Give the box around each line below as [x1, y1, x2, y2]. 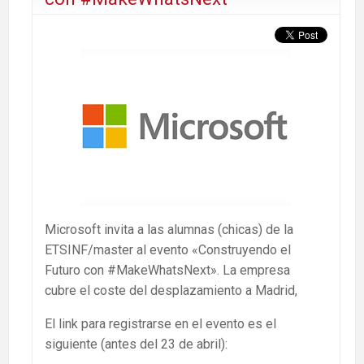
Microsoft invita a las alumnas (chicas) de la [45, 221, 293, 237]
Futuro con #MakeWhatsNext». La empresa [45, 262, 290, 278]
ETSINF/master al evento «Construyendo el [45, 241, 291, 258]
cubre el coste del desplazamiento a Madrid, [45, 282, 297, 298]
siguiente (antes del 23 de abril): [45, 336, 227, 352]
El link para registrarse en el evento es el [45, 315, 276, 331]
